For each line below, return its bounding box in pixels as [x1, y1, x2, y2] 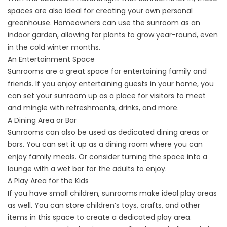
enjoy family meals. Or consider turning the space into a [8, 152, 207, 162]
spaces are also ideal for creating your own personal [8, 6, 193, 16]
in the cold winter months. [8, 42, 100, 53]
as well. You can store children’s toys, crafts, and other [8, 200, 200, 211]
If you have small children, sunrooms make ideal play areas [8, 188, 217, 199]
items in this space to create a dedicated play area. [8, 212, 192, 223]
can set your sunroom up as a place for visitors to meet [8, 91, 206, 101]
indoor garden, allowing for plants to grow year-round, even [8, 30, 218, 41]
